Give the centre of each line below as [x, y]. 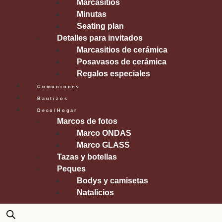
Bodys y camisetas [112, 181]
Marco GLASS [103, 145]
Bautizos [53, 99]
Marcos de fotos [87, 121]
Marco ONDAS [104, 133]
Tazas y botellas [87, 157]
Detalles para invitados [100, 38]
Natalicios [95, 193]
